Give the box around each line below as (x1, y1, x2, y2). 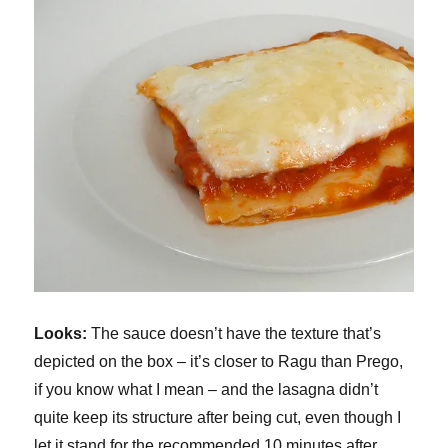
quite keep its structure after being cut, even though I (34, 408, 402, 426)
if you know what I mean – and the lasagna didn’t (34, 380, 379, 398)
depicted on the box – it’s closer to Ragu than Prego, (34, 352, 404, 370)
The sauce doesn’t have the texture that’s (87, 324, 382, 342)
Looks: (34, 324, 88, 342)
